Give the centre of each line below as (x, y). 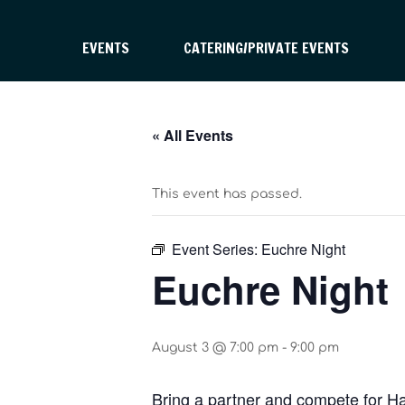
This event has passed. (227, 194)
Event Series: (217, 250)
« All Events (193, 136)
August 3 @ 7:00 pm (215, 348)
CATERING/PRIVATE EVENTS (266, 47)
